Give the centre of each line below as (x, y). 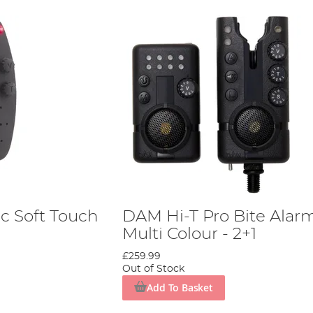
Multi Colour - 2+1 (189, 234)
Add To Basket (180, 287)
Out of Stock (153, 269)
